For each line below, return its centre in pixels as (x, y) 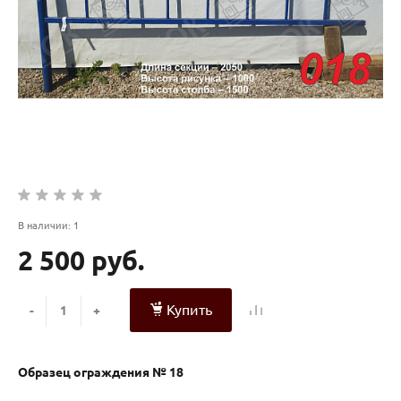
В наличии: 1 (48, 225)
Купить (189, 310)
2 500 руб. (81, 260)
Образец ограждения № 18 (101, 372)
